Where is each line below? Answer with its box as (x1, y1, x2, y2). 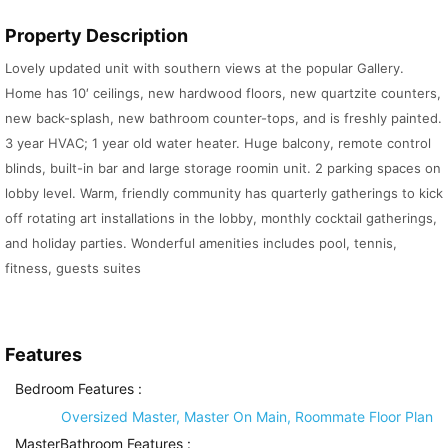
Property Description (5, 25, 188, 47)
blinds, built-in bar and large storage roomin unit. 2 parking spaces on (5, 160, 441, 177)
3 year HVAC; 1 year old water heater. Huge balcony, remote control (5, 135, 431, 152)
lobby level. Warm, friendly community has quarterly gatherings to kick (5, 185, 443, 202)
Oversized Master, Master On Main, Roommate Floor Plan (61, 408, 433, 426)
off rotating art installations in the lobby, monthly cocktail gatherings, (5, 210, 437, 227)
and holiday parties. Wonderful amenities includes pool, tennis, (5, 235, 397, 252)
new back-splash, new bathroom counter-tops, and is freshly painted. (5, 110, 442, 127)
